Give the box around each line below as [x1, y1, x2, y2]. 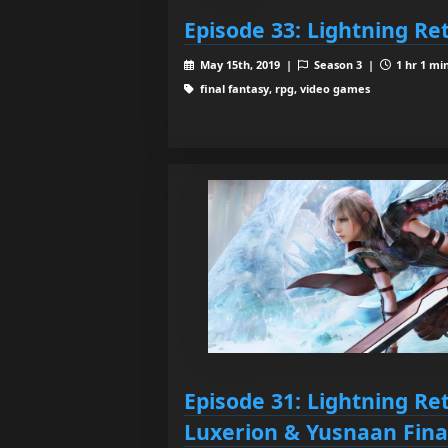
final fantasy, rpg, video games [196, 80, 370, 96]
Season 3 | [310, 56, 380, 72]
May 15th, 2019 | [196, 56, 298, 72]
